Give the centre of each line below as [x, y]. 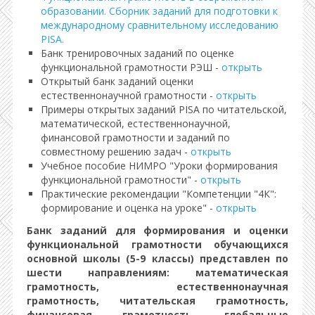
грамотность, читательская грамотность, [157, 301]
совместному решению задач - [116, 152]
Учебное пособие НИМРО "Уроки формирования [159, 166]
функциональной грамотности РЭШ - [131, 67]
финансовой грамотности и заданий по [135, 137]
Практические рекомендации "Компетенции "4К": [159, 194]
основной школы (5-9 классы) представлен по [157, 258]
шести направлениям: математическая [157, 272]
